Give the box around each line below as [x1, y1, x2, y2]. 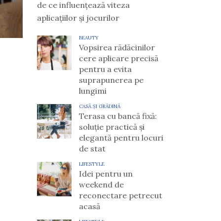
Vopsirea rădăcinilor [78, 42, 155, 53]
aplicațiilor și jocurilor [37, 13, 119, 23]
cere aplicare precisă [78, 53, 158, 64]
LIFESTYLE [78, 161, 105, 168]
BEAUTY [78, 35, 99, 41]
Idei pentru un [78, 169, 133, 179]
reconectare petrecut [78, 190, 162, 201]
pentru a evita [78, 64, 132, 74]
